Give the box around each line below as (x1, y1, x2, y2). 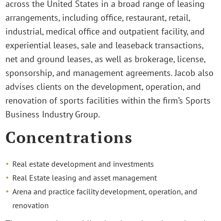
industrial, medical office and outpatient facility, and (5, 26, 205, 37)
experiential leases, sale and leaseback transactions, (5, 39, 204, 51)
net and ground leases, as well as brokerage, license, (5, 53, 206, 65)
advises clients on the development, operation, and (5, 81, 201, 93)
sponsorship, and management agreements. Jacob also (5, 67, 214, 79)
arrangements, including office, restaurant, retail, (5, 12, 190, 24)
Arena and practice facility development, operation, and (12, 186, 198, 196)
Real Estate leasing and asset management (12, 172, 157, 183)
